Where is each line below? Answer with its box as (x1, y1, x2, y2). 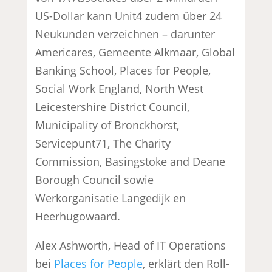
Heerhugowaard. (35, 208, 121, 223)
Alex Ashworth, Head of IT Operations (35, 237, 226, 253)
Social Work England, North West (35, 81, 204, 96)
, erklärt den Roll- (143, 256, 230, 271)
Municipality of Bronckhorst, (35, 117, 180, 132)
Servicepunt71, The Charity (35, 135, 171, 151)
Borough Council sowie (35, 172, 154, 187)
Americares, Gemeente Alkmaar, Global (35, 44, 236, 59)
